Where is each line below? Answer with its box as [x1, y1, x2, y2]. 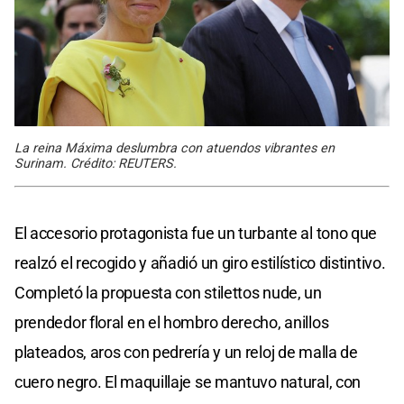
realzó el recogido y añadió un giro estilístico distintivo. [14, 253, 386, 273]
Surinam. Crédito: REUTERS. [14, 156, 177, 172]
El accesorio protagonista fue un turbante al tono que [14, 224, 378, 243]
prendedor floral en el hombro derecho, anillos [14, 313, 329, 333]
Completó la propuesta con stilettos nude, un [14, 283, 322, 303]
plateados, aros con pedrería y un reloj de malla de [14, 343, 358, 363]
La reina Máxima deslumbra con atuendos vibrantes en [14, 141, 335, 157]
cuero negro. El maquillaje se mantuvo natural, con [14, 372, 362, 392]
